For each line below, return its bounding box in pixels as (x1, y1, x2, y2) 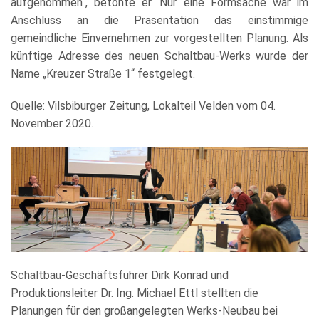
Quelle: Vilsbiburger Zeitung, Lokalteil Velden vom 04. (11, 98, 276, 113)
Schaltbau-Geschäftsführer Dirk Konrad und (11, 268, 229, 282)
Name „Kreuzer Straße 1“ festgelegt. (11, 66, 195, 80)
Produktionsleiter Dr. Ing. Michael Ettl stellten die (11, 286, 258, 300)
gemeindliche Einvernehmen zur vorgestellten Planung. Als (11, 31, 308, 45)
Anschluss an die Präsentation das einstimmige (11, 13, 308, 27)
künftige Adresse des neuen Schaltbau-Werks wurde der (11, 48, 308, 63)
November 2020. (11, 116, 93, 130)
